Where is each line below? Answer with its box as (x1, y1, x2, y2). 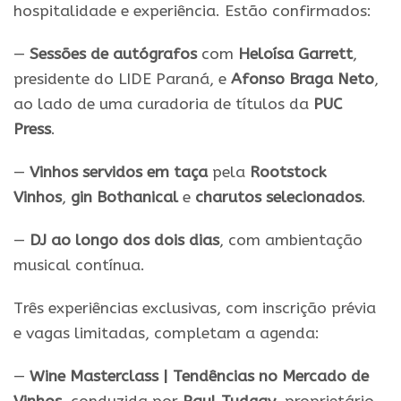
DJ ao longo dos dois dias (30, 230, 219, 250)
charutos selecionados (195, 187, 362, 207)
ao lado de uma (13, 94, 137, 114)
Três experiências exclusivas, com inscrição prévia (13, 298, 376, 318)
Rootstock (250, 162, 327, 182)
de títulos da (209, 94, 313, 114)
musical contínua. (13, 255, 145, 275)
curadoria (137, 94, 209, 114)
